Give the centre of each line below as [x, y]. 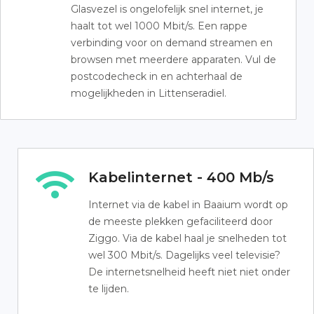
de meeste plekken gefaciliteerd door [180, 221]
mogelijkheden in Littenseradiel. [149, 93]
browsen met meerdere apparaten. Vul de [173, 60]
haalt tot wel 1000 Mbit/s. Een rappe [159, 26]
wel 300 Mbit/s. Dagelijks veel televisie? [184, 255]
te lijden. [109, 289]
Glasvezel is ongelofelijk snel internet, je [167, 9]
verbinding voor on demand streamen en [172, 43]
